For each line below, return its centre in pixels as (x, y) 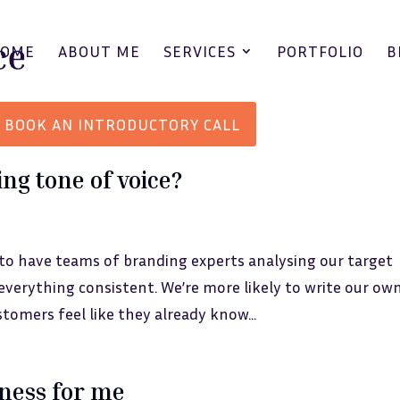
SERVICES (200, 51)
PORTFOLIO (321, 51)
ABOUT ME (100, 51)
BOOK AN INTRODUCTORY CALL (123, 124)
